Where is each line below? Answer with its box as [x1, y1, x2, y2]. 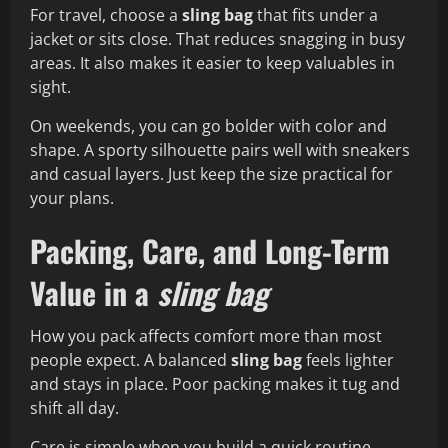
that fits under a [253, 4, 378, 27]
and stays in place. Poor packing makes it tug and [30, 373, 400, 396]
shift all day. [30, 397, 119, 420]
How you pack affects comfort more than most [30, 325, 382, 348]
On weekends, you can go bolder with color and [30, 115, 387, 138]
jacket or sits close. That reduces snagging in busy [30, 28, 405, 51]
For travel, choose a [30, 4, 182, 27]
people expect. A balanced [30, 349, 231, 372]
